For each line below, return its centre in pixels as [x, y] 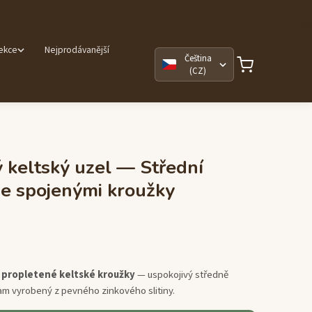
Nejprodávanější [77, 50]
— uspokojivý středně [181, 274]
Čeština [198, 58]
